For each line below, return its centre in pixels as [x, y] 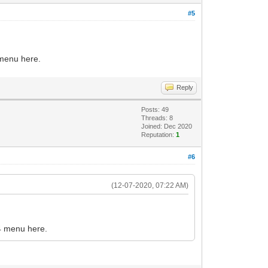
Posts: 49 [155, 109]
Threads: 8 [157, 118]
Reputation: [159, 134]
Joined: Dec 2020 [167, 126]
